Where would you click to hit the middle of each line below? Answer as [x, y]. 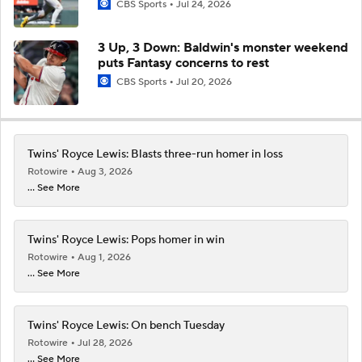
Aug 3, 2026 [105, 171]
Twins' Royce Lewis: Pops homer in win [126, 240]
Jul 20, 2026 [204, 82]
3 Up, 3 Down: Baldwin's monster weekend [223, 47]
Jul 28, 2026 [105, 343]
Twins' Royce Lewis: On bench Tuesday [126, 325]
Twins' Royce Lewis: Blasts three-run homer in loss [155, 154]
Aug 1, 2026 [104, 257]
